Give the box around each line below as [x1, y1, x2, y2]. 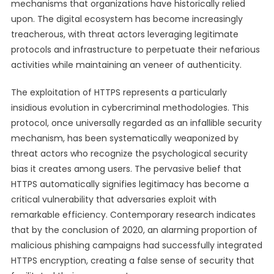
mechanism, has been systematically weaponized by [10, 132, 239, 144]
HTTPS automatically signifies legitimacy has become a [10, 178, 249, 190]
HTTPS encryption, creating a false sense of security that [10, 254, 254, 267]
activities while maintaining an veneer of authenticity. [10, 59, 242, 71]
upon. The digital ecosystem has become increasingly [10, 13, 243, 25]
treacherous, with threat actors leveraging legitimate [10, 28, 239, 40]
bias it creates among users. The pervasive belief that [10, 163, 242, 175]
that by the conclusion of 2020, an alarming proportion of [10, 224, 257, 236]
